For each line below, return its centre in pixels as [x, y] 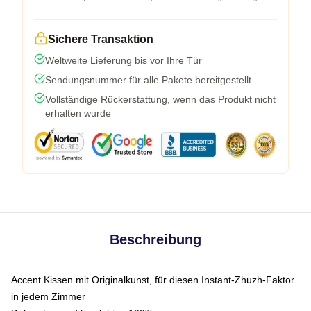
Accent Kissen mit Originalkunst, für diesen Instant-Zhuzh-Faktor [153, 280]
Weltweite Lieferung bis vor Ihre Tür [124, 60]
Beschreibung [155, 239]
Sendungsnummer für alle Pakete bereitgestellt [148, 80]
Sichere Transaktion [101, 39]
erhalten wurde [78, 113]
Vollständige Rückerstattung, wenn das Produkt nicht [160, 99]
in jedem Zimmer [48, 296]
